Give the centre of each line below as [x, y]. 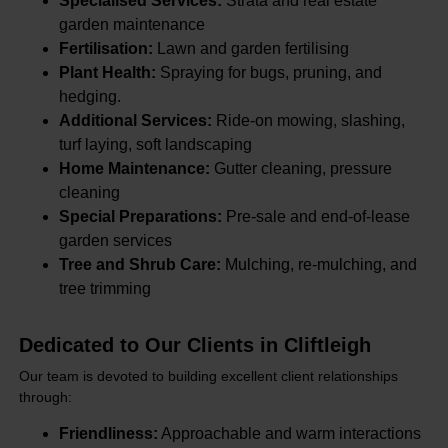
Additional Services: [135, 120]
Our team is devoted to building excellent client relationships [208, 375]
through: [45, 396]
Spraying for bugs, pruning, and [268, 72]
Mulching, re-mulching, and [320, 264]
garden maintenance [131, 24]
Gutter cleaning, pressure [302, 168]
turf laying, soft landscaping [155, 144]
